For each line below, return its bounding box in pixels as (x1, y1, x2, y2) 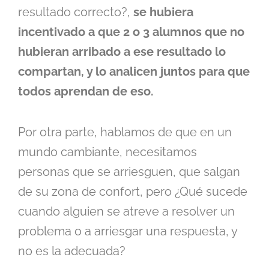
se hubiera (133, 5, 193, 20)
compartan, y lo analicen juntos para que (18, 64, 250, 79)
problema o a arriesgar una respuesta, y (18, 224, 237, 239)
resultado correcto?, (18, 5, 133, 20)
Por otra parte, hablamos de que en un (18, 125, 232, 140)
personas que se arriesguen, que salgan (18, 165, 240, 180)
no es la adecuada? (18, 244, 125, 259)
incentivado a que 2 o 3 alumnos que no (18, 25, 244, 40)
